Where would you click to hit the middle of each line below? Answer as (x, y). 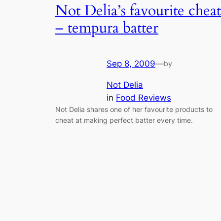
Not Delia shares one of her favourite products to (134, 109)
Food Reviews (144, 97)
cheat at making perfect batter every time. (124, 120)
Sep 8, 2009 (131, 64)
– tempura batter (107, 28)
